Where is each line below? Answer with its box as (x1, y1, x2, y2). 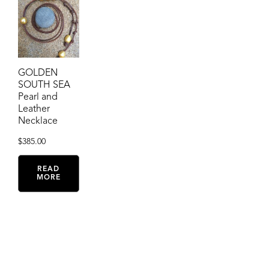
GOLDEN (18, 68, 58, 78)
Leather (18, 104, 50, 114)
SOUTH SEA (18, 80, 70, 90)
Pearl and (18, 92, 58, 102)
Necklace (18, 116, 58, 126)
